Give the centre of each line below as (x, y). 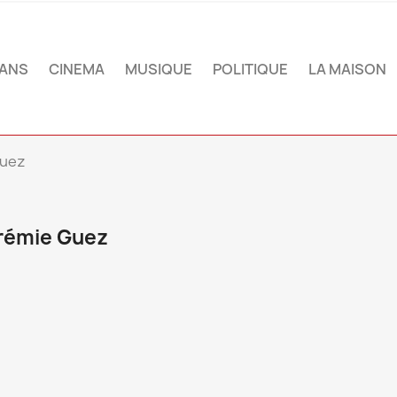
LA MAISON (347, 69)
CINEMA (77, 69)
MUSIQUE (159, 69)
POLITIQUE (250, 69)
